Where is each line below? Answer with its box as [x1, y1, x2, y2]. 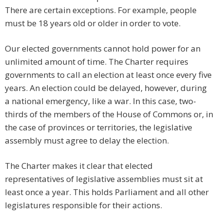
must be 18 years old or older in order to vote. [5, 18, 181, 29]
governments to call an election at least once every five [5, 69, 212, 81]
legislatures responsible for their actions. [5, 200, 162, 211]
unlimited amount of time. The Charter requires [5, 56, 188, 68]
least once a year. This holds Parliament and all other [5, 186, 209, 198]
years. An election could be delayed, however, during [5, 82, 207, 94]
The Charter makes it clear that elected [5, 160, 153, 172]
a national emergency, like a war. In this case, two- [5, 95, 196, 107]
